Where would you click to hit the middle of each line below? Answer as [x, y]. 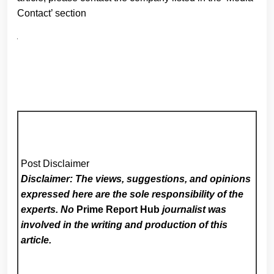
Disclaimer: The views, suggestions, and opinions [136, 179]
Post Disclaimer [55, 163]
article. [36, 240]
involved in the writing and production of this [124, 224]
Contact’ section [52, 13]
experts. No [49, 209]
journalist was [193, 209]
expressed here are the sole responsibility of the [132, 194]
